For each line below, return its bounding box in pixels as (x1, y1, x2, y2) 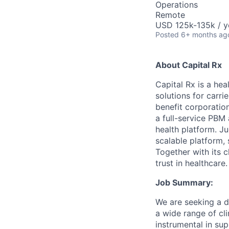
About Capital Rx (155, 60, 222, 70)
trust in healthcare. (155, 158, 227, 168)
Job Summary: (155, 177, 213, 188)
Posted (155, 30, 179, 39)
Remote (155, 10, 185, 20)
